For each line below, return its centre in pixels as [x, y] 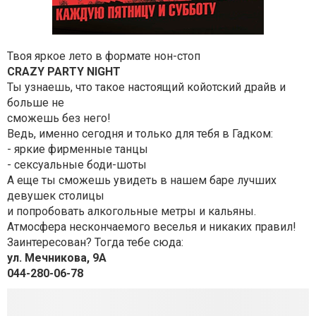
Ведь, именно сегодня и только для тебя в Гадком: [141, 134]
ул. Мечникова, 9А [57, 258]
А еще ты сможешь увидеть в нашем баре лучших [142, 180]
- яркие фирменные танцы [78, 149]
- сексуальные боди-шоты [77, 165]
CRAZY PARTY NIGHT [64, 72]
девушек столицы [56, 196]
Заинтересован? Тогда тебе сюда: [95, 242]
